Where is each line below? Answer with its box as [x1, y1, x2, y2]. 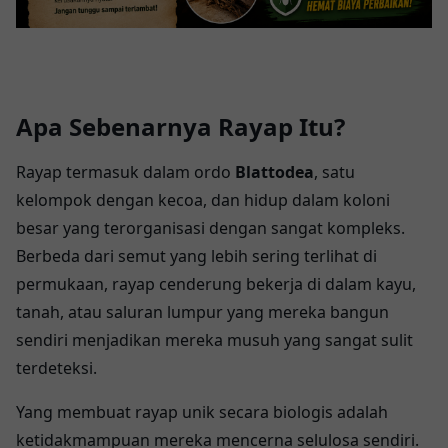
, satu [314, 160, 355, 183]
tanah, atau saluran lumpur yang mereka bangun [16, 300, 389, 323]
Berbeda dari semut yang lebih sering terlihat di [16, 244, 377, 267]
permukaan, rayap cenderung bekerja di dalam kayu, [16, 272, 416, 295]
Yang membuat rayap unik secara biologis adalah [16, 400, 388, 423]
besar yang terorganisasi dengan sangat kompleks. [16, 216, 405, 239]
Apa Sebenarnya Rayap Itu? [16, 109, 345, 143]
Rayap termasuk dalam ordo [16, 160, 235, 183]
